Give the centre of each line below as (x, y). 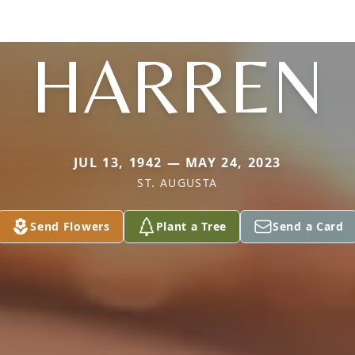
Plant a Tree (191, 226)
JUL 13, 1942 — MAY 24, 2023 (177, 162)
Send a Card (308, 226)
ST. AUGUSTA (177, 183)
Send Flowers (70, 226)
